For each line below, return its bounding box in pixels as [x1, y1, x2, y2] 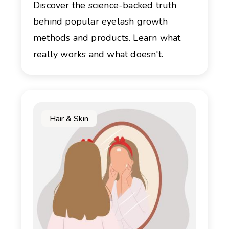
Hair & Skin [50, 112, 88, 124]
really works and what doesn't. [33, 48, 163, 60]
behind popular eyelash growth [33, 15, 168, 28]
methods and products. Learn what [33, 31, 181, 44]
